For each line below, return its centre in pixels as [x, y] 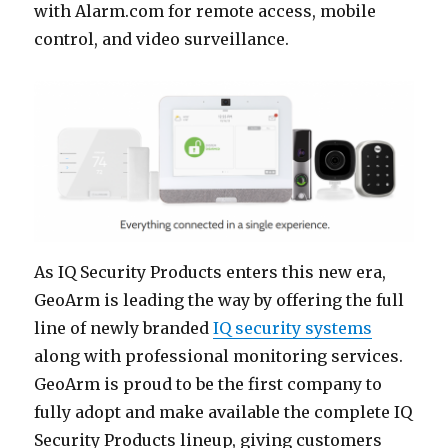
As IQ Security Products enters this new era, [210, 271]
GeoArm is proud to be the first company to [208, 383]
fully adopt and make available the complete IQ [223, 411]
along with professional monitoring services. [219, 355]
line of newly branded [124, 327]
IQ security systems [293, 327]
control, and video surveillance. [162, 38]
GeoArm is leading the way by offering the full [219, 299]
